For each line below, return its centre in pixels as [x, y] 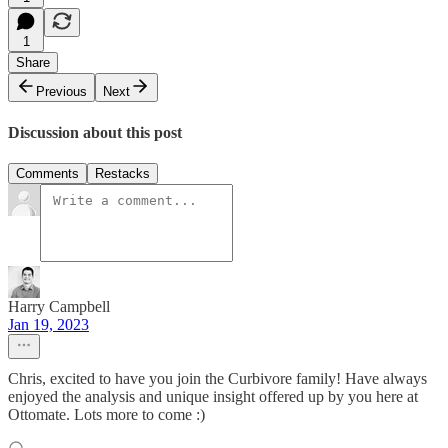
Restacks [122, 173]
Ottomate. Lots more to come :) [106, 414]
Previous [61, 92]
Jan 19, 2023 [48, 324]
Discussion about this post [95, 132]
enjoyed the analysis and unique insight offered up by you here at [213, 396]
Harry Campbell [59, 306]
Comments [47, 173]
